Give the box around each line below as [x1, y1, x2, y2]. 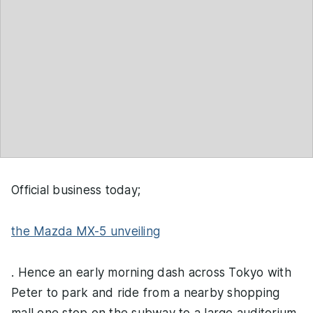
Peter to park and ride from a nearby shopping [11, 286, 280, 300]
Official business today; [11, 183, 140, 198]
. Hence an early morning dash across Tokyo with [11, 265, 291, 280]
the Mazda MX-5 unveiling [11, 224, 160, 239]
